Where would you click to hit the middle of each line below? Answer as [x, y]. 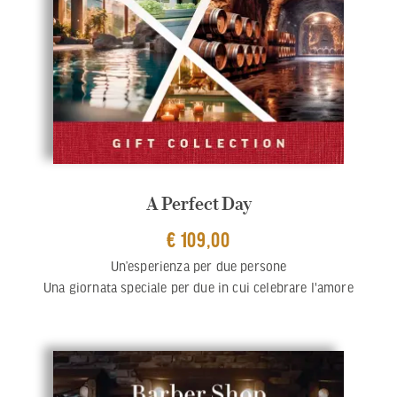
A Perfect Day [198, 204]
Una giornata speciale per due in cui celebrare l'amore [198, 288]
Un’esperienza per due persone [198, 266]
